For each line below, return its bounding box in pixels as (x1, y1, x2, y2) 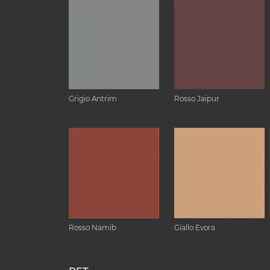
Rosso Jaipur (174, 94, 219, 103)
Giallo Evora (174, 223, 215, 232)
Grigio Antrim (69, 94, 117, 103)
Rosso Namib (69, 223, 116, 232)
